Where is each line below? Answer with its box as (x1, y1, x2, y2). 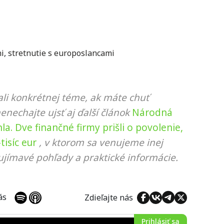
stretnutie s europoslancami (8, 47, 114, 58)
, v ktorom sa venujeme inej (39, 136, 163, 149)
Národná (132, 106, 172, 119)
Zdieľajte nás (84, 191, 137, 203)
